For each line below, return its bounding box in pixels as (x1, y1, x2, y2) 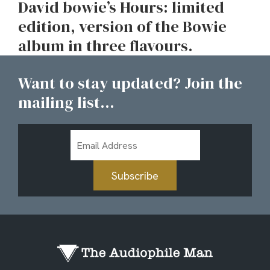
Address (69, 145, 105, 157)
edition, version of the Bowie (18, 16, 227, 37)
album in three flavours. (18, 35, 193, 57)
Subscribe (111, 168, 159, 183)
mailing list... (18, 92, 115, 113)
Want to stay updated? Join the (18, 72, 242, 94)
